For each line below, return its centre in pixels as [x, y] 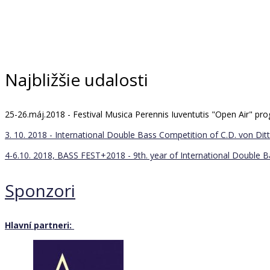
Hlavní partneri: [39, 225]
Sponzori [40, 191]
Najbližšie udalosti [77, 80]
